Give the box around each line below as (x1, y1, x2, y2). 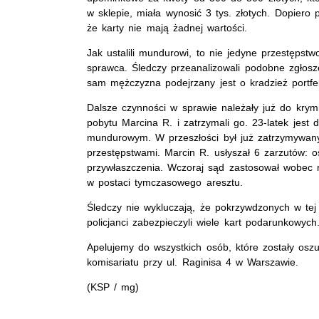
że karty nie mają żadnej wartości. (87, 21, 248, 33)
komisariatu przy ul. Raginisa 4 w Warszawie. (87, 256, 299, 268)
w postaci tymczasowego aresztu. (87, 176, 243, 188)
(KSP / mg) (87, 281, 140, 293)
